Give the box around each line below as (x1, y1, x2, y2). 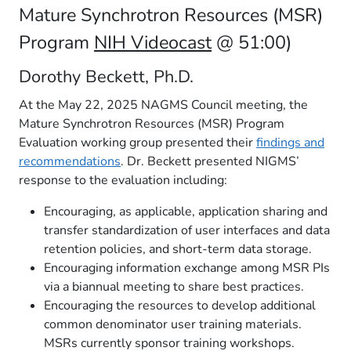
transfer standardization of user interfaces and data (44, 222, 330, 239)
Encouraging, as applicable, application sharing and (44, 203, 327, 220)
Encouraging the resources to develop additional (44, 297, 316, 314)
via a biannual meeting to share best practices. (44, 278, 304, 295)
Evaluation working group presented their (19, 134, 256, 151)
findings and (256, 134, 324, 151)
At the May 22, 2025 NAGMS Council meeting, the (19, 96, 308, 114)
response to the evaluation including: (19, 172, 227, 189)
